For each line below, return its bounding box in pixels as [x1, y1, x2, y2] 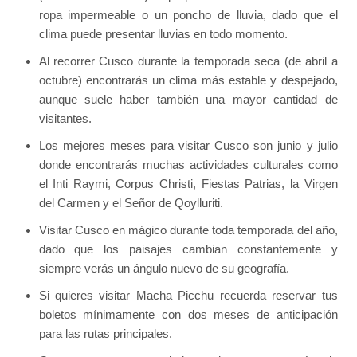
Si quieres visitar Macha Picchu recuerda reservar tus [38, 288, 338, 303]
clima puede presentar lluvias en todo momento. [38, 27, 288, 41]
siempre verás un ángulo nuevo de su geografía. [38, 261, 289, 276]
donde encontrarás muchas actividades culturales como [38, 158, 338, 172]
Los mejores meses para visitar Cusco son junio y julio [38, 139, 338, 153]
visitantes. [38, 112, 92, 126]
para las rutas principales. [38, 327, 172, 341]
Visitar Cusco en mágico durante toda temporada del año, [38, 223, 338, 237]
